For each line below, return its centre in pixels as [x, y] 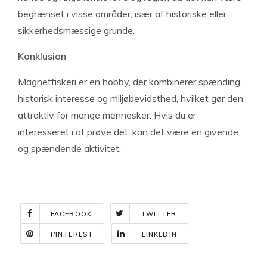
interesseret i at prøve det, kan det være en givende [128, 132]
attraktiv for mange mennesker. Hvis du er [107, 115]
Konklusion [42, 56]
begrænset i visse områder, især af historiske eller [122, 14]
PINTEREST [72, 234]
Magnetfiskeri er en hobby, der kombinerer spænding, [130, 82]
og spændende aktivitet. [69, 148]
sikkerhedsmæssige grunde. [76, 30]
